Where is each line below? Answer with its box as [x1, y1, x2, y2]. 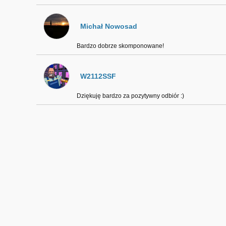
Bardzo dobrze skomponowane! [76, 42, 164, 49]
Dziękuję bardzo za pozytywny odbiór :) [76, 92, 184, 99]
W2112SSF [80, 72, 116, 80]
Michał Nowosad [80, 22, 137, 30]
